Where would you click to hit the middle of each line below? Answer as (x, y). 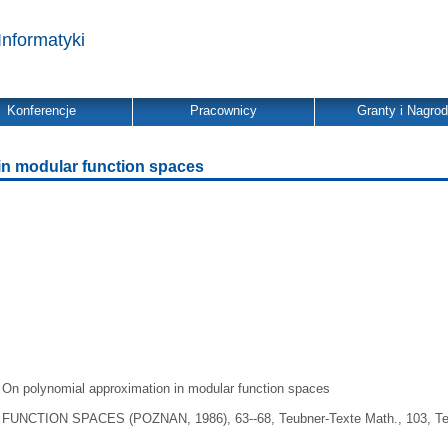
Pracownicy (223, 110)
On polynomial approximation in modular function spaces (166, 388)
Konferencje (41, 110)
